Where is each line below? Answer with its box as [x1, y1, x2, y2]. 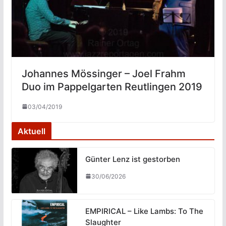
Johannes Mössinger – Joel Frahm [21, 67, 186, 80]
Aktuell [17, 126, 45, 136]
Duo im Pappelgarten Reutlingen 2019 [21, 80, 202, 93]
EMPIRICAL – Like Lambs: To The [85, 206, 203, 216]
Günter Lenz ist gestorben [85, 154, 180, 164]
